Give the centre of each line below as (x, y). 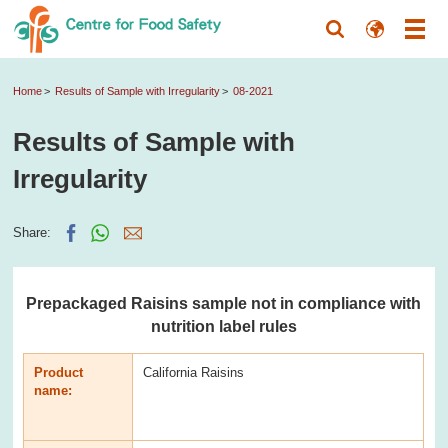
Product (59, 372)
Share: (32, 232)
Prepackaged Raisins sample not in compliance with (224, 302)
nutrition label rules (223, 325)
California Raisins (194, 372)
